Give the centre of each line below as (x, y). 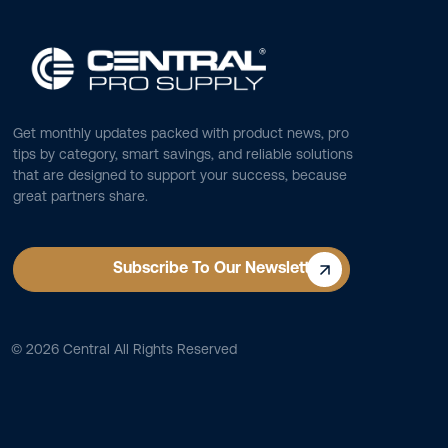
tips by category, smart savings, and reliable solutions (183, 154)
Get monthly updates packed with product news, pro (181, 133)
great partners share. (81, 196)
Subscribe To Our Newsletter (219, 268)
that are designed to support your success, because (180, 175)
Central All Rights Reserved (147, 349)
